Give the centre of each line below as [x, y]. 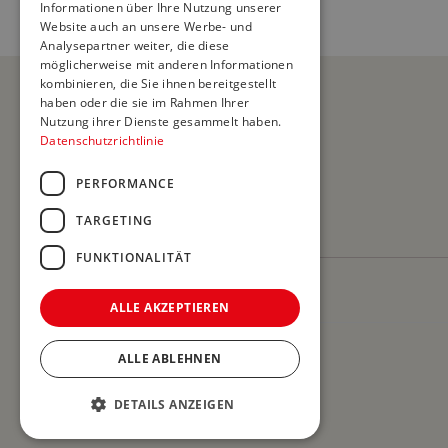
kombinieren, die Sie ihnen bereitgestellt [158, 83]
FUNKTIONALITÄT [134, 257]
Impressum [69, 375]
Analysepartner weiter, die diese [135, 45]
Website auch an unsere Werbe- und [146, 26]
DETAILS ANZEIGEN [174, 404]
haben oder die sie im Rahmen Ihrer [145, 102]
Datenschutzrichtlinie [102, 140]
